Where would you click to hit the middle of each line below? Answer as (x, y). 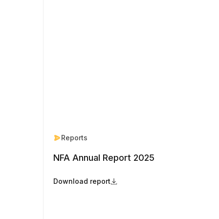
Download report (82, 181)
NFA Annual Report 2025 (104, 157)
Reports (74, 137)
